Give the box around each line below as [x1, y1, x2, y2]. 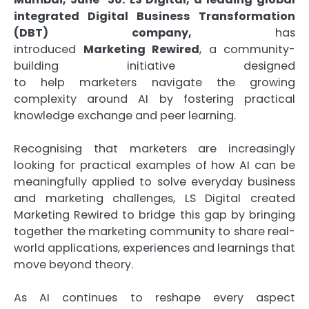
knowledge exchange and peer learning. [14, 108, 236, 124]
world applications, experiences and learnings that [14, 240, 295, 257]
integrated [14, 8, 88, 25]
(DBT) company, [14, 25, 192, 41]
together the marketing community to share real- [14, 223, 295, 240]
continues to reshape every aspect [50, 290, 296, 306]
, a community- [199, 41, 295, 58]
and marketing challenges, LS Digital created [14, 190, 295, 207]
